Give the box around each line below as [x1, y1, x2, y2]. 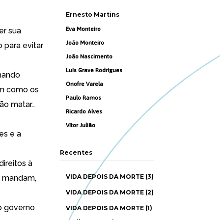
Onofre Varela [66, 81, 103, 87]
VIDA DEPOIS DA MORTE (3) [66, 173, 154, 180]
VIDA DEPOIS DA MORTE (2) [66, 189, 154, 196]
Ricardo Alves [66, 108, 102, 115]
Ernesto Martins [66, 11, 119, 18]
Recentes [59, 149, 92, 156]
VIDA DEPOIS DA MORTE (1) [66, 204, 152, 212]
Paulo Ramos [66, 94, 101, 101]
